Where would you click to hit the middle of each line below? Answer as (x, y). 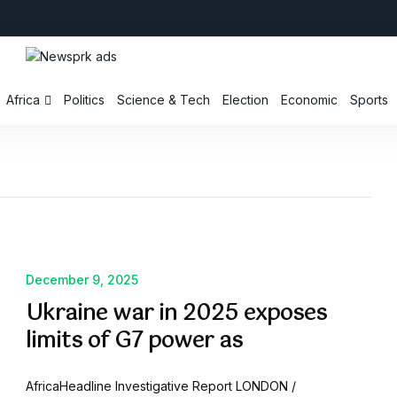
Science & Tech (164, 100)
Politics (85, 100)
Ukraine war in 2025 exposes (176, 314)
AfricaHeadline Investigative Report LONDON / (161, 386)
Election (246, 100)
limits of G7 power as (134, 342)
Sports (370, 100)
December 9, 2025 (82, 280)
